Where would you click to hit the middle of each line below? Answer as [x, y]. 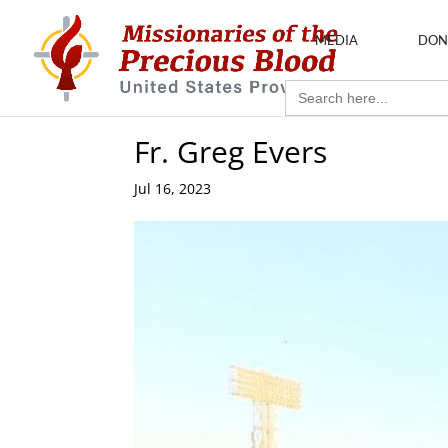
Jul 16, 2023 [173, 188]
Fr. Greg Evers [231, 151]
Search [304, 85]
